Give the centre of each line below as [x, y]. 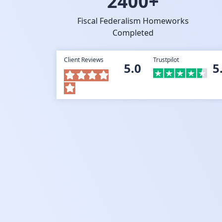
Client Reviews [84, 60]
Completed [133, 33]
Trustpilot [166, 60]
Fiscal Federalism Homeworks [133, 21]
